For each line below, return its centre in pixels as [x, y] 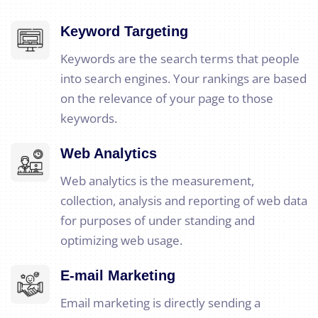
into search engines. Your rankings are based [183, 79]
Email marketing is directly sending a [160, 303]
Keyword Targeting [124, 32]
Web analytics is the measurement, [157, 181]
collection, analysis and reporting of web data [184, 201]
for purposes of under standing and [158, 221]
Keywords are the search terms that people [180, 59]
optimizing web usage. [121, 241]
